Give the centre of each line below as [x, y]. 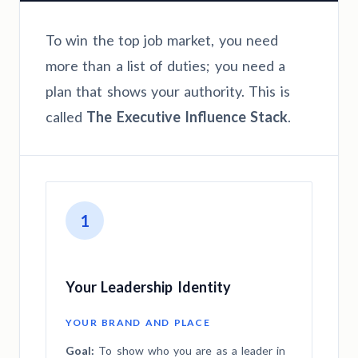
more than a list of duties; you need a [165, 65]
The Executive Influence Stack [187, 116]
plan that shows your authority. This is [168, 91]
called [66, 116]
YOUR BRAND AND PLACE [138, 322]
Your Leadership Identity [148, 286]
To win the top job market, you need [162, 40]
